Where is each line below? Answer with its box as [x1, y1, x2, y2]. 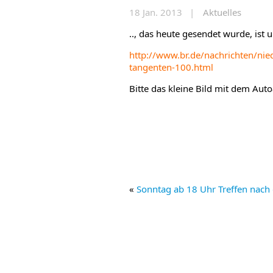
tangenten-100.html [129, 61, 213, 73]
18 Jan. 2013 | [129, 6, 197, 18]
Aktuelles [203, 6, 241, 18]
